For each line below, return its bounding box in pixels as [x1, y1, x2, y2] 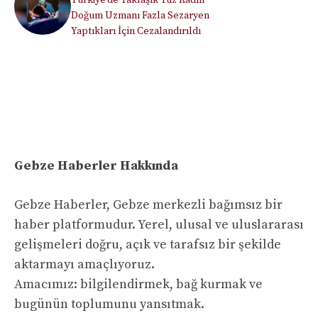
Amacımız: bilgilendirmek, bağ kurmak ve [14, 276, 263, 293]
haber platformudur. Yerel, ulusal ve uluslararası [14, 216, 304, 234]
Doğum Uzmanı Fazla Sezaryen [71, 9, 209, 23]
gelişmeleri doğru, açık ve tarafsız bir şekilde [14, 236, 281, 253]
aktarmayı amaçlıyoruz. [14, 256, 155, 273]
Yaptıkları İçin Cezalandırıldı [71, 25, 201, 38]
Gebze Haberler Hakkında [14, 158, 178, 175]
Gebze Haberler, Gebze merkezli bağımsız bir [14, 197, 283, 214]
